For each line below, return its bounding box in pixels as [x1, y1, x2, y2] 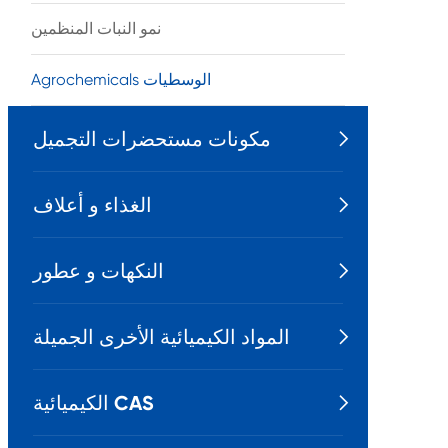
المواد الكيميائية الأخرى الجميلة [33, 324, 290, 349]
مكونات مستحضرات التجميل [33, 126, 271, 151]
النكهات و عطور [33, 258, 164, 283]
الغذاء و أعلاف [33, 192, 152, 217]
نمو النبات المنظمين [31, 18, 161, 38]
